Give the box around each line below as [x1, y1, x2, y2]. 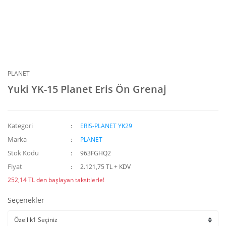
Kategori [8, 121, 33, 130]
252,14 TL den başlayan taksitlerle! [8, 176, 104, 184]
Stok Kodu [8, 148, 39, 157]
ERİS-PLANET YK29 [80, 122, 133, 130]
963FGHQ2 [80, 149, 111, 157]
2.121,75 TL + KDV [80, 162, 131, 171]
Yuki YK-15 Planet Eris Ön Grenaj [8, 82, 166, 96]
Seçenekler [8, 195, 44, 205]
